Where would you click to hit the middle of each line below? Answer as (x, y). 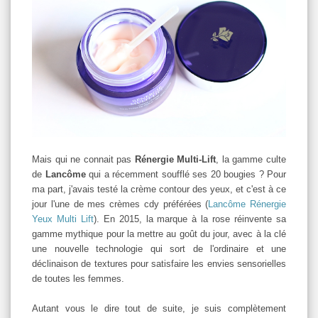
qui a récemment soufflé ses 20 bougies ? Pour (186, 174)
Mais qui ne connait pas (83, 159)
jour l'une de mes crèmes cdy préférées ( (120, 204)
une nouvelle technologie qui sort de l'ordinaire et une (159, 248)
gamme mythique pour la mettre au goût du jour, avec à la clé (159, 234)
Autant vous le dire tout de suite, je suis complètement (159, 308)
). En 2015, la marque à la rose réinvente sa (190, 219)
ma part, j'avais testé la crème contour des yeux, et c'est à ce (159, 189)
